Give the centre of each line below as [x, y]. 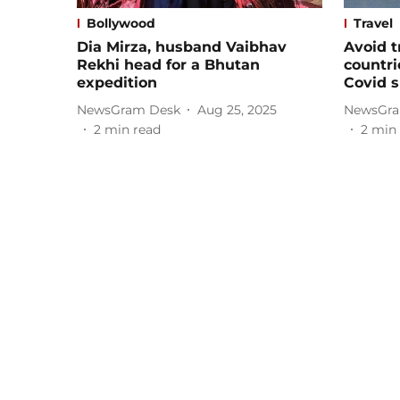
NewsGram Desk [129, 109]
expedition [117, 83]
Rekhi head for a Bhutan [168, 65]
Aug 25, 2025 [237, 109]
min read [133, 130]
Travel [373, 24]
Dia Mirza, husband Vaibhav [182, 47]
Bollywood [121, 24]
